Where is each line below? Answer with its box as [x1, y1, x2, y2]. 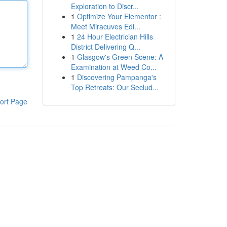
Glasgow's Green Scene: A [77, 52, 163, 62]
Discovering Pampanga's [77, 72, 157, 82]
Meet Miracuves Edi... [70, 21, 140, 31]
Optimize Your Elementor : [77, 11, 161, 21]
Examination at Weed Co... [70, 62, 157, 72]
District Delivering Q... [70, 42, 140, 52]
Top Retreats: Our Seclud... [70, 82, 159, 92]
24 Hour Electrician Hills [77, 31, 153, 42]
